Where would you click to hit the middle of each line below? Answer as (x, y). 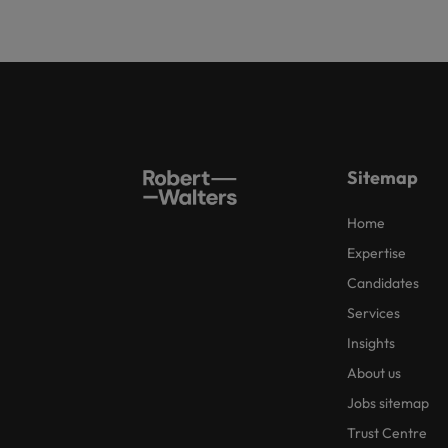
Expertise (376, 253)
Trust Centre (387, 433)
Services (373, 313)
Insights (371, 343)
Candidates (383, 283)
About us (374, 373)
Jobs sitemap (388, 403)
